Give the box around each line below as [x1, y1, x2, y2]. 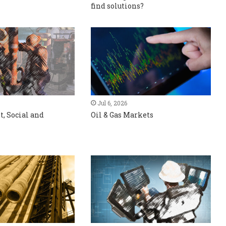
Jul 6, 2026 [97, 98, 128, 107]
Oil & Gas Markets [91, 109, 154, 120]
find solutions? [91, 1, 144, 11]
